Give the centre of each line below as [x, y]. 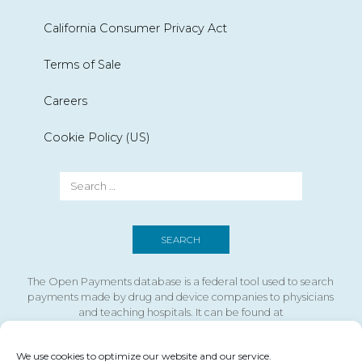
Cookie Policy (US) [97, 137]
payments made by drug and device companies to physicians [181, 297]
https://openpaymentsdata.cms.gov [181, 327]
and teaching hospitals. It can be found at [181, 312]
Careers [65, 101]
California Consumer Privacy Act [135, 28]
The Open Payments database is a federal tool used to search [181, 281]
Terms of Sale [82, 64]
